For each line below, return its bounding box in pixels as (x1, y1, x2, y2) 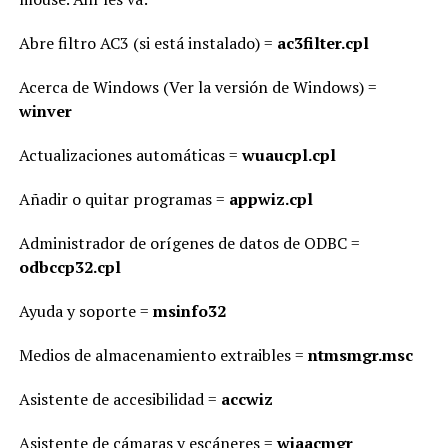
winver (18, 100, 72, 122)
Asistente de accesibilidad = (18, 388, 221, 410)
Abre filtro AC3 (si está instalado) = (18, 32, 277, 54)
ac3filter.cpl (276, 32, 369, 54)
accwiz (220, 388, 273, 410)
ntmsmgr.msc (307, 344, 413, 366)
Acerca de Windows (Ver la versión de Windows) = (18, 76, 377, 98)
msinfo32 (152, 300, 226, 322)
